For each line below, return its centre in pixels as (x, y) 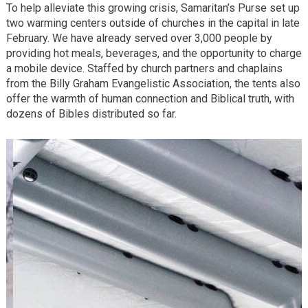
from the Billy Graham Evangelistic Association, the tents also (153, 84)
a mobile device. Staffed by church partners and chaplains (144, 69)
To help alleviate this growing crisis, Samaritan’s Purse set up (153, 8)
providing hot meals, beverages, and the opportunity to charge (154, 54)
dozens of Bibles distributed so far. (91, 114)
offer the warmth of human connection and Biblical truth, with (150, 99)
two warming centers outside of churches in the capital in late (153, 23)
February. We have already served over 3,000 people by (139, 38)
